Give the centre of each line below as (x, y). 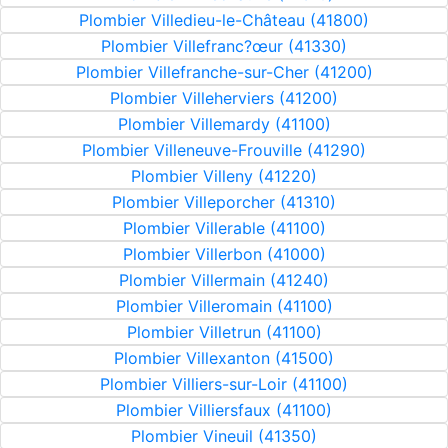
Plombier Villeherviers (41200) (224, 98)
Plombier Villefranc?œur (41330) (224, 46)
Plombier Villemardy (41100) (224, 124)
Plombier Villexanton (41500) (224, 358)
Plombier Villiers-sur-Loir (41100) (224, 384)
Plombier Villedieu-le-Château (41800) (224, 20)
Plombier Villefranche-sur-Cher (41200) (224, 72)
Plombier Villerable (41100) (224, 228)
